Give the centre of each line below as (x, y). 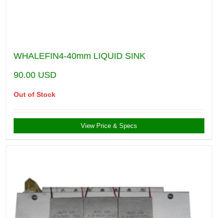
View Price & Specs (109, 126)
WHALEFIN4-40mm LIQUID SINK (80, 56)
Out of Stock (35, 95)
